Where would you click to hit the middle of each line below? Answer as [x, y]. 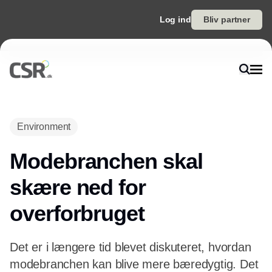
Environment [44, 127]
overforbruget [77, 213]
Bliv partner [226, 19]
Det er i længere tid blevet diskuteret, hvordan [131, 247]
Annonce [136, 109]
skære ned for [78, 187]
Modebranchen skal [106, 161]
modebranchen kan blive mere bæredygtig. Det [134, 264]
